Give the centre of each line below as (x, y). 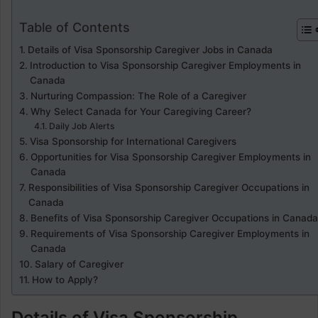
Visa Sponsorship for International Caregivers (133, 141)
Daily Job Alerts (82, 126)
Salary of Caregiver (79, 264)
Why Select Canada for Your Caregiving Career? (141, 111)
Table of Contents (75, 27)
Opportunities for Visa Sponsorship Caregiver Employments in (170, 157)
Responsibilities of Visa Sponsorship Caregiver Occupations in (169, 187)
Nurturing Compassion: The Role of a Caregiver (138, 96)
